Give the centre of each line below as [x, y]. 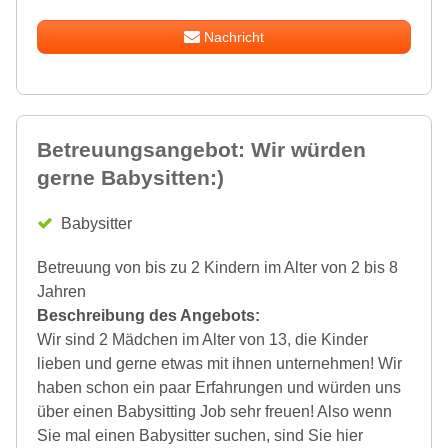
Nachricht [234, 36]
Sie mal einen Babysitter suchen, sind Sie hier [200, 435]
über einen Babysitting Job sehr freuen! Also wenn [214, 411]
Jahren [61, 291]
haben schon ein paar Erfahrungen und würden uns [219, 387]
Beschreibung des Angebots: [148, 315]
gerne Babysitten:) [130, 177]
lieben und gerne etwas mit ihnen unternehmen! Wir [219, 363]
